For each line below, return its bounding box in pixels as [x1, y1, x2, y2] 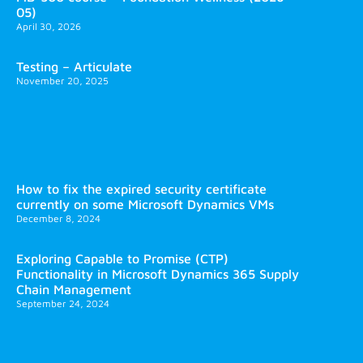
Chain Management [16, 282, 131, 297]
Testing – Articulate [16, 59, 132, 75]
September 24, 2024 [16, 297, 109, 310]
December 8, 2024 [16, 212, 100, 225]
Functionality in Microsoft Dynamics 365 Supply [16, 267, 299, 282]
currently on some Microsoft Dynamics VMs [16, 197, 274, 212]
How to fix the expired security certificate [16, 181, 267, 197]
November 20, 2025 [16, 75, 109, 88]
